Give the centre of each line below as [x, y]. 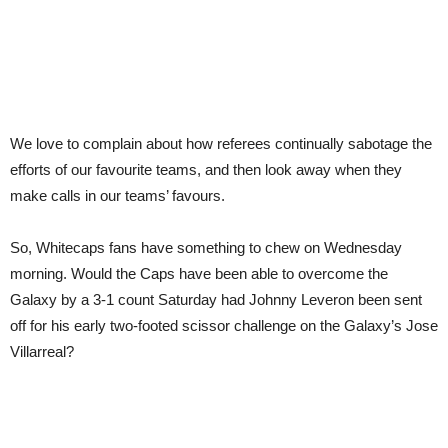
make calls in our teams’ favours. [117, 195]
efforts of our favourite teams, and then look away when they [206, 169]
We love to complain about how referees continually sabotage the [221, 143]
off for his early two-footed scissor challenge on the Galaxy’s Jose [224, 325]
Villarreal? [42, 351]
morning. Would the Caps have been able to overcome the [199, 273]
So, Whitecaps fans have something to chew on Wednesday [206, 247]
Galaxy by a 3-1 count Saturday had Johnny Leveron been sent [216, 299]
